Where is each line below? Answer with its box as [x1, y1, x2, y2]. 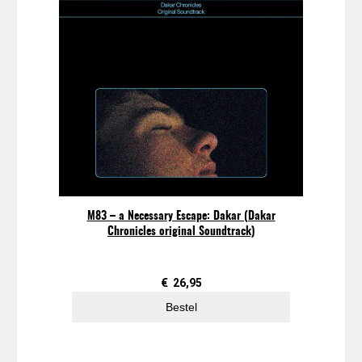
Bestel [165, 301, 197, 314]
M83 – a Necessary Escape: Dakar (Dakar [86, 211, 276, 223]
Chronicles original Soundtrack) [107, 226, 255, 238]
